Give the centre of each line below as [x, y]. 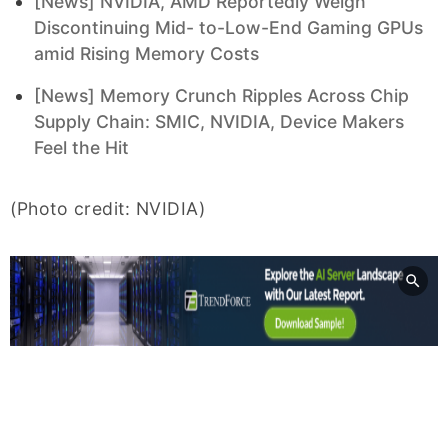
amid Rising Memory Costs [146, 53]
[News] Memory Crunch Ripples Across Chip [221, 95]
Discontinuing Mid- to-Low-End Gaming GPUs [228, 27]
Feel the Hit [81, 147]
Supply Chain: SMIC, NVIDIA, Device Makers [219, 121]
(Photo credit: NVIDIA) [107, 208]
